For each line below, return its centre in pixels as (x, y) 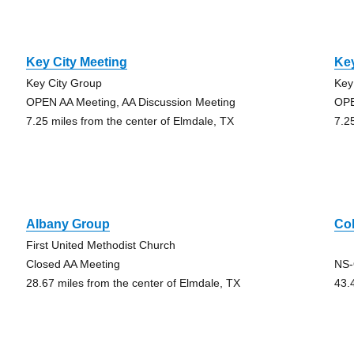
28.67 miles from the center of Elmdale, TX (133, 283)
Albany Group (68, 224)
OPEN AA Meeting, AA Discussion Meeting (130, 102)
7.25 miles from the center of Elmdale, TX (130, 121)
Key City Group (64, 83)
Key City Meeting (76, 62)
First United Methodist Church (100, 245)
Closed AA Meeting (73, 264)
